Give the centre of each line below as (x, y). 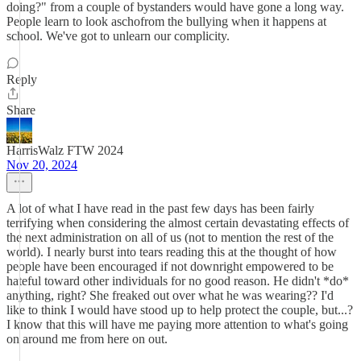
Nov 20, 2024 (42, 165)
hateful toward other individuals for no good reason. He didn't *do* (178, 281)
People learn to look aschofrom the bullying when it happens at (166, 21)
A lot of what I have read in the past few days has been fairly (160, 208)
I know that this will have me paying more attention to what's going (177, 324)
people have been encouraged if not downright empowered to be (170, 266)
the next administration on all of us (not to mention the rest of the (170, 237)
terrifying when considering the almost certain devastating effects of (178, 223)
